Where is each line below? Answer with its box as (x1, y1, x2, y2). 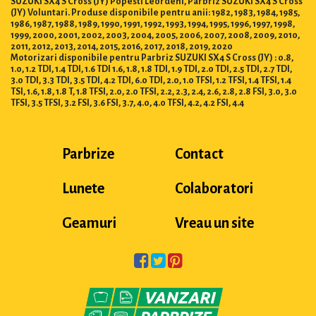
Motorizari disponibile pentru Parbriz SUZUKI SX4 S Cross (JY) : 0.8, (11, 53, 293, 63)
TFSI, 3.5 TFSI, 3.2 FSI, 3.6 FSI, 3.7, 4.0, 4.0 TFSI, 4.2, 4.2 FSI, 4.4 (11, 98, 244, 109)
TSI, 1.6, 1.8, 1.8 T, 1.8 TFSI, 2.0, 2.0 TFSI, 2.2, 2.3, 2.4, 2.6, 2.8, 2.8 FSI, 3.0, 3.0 (11, 87, 297, 97)
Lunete (61, 181, 104, 197)
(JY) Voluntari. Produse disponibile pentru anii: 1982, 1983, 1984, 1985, (11, 8, 300, 18)
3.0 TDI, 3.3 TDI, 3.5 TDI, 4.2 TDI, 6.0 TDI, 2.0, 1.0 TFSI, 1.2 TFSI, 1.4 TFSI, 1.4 (11, 75, 291, 86)
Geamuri (61, 215, 116, 231)
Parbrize (61, 146, 114, 162)
